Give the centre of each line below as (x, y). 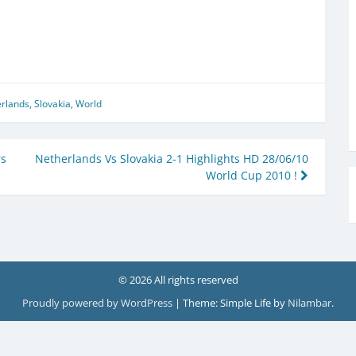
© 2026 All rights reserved (178, 279)
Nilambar (310, 302)
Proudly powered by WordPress (99, 302)
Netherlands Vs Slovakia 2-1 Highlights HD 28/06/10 (172, 158)
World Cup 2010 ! (253, 175)
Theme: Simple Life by (235, 302)
